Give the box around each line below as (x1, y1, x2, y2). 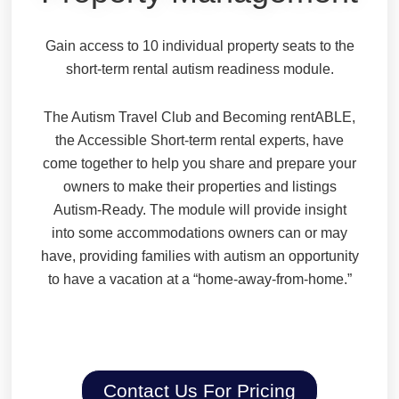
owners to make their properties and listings (62, 179, 337, 195)
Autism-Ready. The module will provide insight (53, 202, 346, 218)
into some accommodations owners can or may (52, 225, 347, 241)
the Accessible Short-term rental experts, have (55, 133, 344, 149)
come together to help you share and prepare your (43, 156, 356, 172)
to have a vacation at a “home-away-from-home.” (47, 272, 352, 288)
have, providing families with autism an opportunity (40, 248, 359, 265)
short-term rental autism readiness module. (65, 61, 334, 77)
